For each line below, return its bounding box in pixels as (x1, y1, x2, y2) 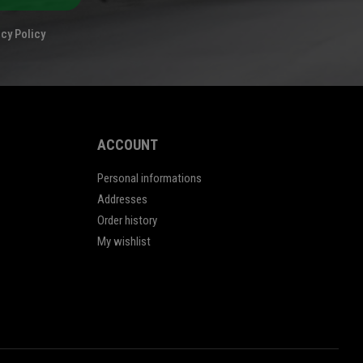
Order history (96, 213, 157, 228)
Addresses (96, 192, 147, 207)
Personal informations (96, 171, 202, 186)
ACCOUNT (96, 136, 158, 154)
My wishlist (96, 234, 151, 250)
